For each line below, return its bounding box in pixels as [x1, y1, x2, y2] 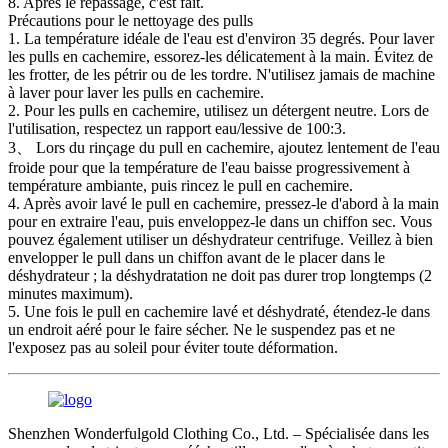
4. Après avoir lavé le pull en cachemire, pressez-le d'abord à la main [8, 194, 439, 212]
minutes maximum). [8, 284, 133, 302]
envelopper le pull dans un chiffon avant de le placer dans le [8, 248, 385, 266]
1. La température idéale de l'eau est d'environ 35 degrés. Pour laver [8, 29, 434, 47]
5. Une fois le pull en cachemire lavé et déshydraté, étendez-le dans [8, 302, 430, 320]
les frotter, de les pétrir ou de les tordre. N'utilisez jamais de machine [8, 65, 435, 83]
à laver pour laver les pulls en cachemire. [8, 83, 264, 101]
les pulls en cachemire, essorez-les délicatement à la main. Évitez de [8, 47, 433, 65]
